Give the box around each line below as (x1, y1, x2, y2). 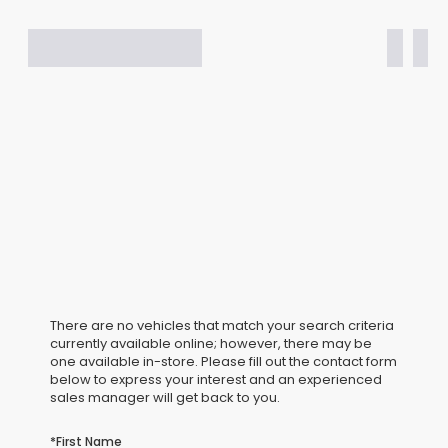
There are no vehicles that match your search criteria (50, 316, 394, 336)
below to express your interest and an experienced (50, 370, 382, 390)
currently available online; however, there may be (50, 334, 372, 354)
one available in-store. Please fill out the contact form (50, 352, 397, 372)
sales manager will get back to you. (50, 388, 280, 408)
